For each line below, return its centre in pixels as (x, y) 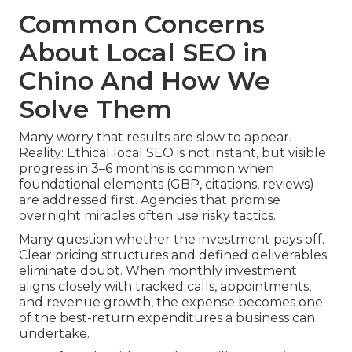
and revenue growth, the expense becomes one (171, 302)
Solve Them (95, 109)
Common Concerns (142, 24)
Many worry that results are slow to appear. (155, 137)
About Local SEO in (143, 53)
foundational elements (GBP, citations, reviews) (167, 185)
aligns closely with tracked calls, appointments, (165, 287)
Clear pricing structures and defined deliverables (173, 255)
